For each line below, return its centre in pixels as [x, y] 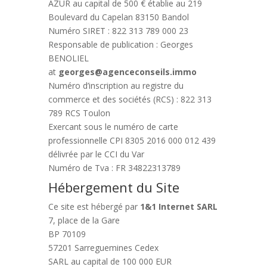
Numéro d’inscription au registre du [116, 86]
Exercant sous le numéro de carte [113, 127]
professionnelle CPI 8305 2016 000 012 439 [132, 140]
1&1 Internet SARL [178, 207]
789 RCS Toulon [79, 113]
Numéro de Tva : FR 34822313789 [114, 168]
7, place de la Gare [84, 220]
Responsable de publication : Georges [120, 44]
